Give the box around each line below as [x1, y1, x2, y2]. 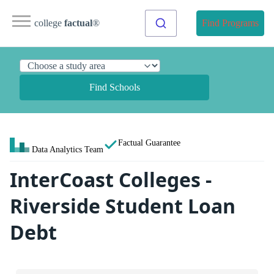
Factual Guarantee [118, 138, 180, 147]
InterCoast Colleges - [10, 166, 212, 193]
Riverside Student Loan [10, 193, 235, 219]
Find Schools [89, 82, 140, 92]
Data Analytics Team [32, 144, 103, 154]
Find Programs [202, 18, 259, 28]
